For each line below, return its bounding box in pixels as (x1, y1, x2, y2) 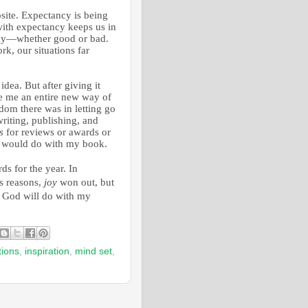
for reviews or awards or (3, 126, 111, 137)
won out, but (57, 177, 114, 188)
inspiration (25, 245, 69, 256)
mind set (75, 245, 112, 256)
